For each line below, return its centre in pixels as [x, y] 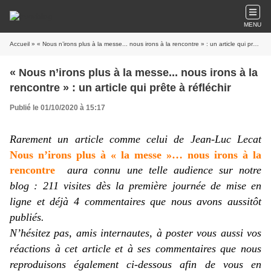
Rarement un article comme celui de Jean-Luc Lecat [135, 139]
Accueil [20, 44]
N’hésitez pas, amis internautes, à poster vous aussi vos [135, 233]
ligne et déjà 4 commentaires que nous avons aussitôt [135, 201]
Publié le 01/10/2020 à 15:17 [57, 108]
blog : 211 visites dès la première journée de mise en [135, 186]
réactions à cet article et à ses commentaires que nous [135, 249]
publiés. [27, 217]
